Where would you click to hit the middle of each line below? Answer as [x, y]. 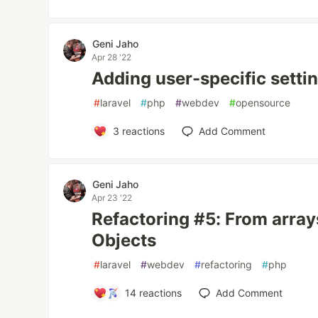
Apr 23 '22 [112, 198]
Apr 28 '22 [112, 57]
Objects [124, 240]
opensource [263, 103]
